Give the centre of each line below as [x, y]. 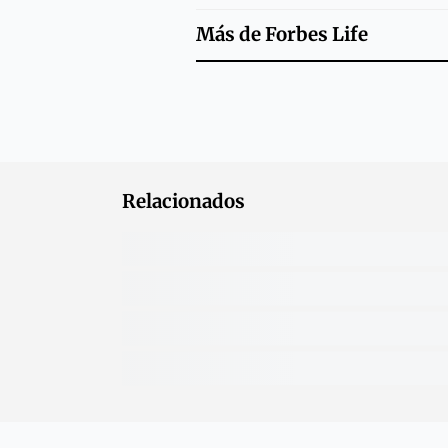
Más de [230, 35]
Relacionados [183, 202]
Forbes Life [316, 35]
